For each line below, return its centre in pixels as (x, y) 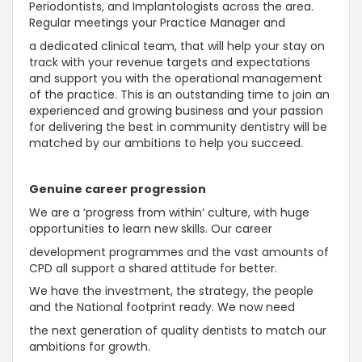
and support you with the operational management (176, 78)
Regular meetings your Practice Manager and (157, 22)
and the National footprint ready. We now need (164, 307)
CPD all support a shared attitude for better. (155, 268)
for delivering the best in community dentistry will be (178, 126)
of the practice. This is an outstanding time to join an (179, 94)
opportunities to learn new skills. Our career (152, 228)
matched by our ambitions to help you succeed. (168, 143)
